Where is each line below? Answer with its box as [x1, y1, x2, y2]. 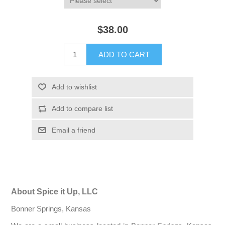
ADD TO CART [98, 50, 150, 59]
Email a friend [51, 126, 95, 134]
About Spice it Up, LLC [11, 187, 98, 196]
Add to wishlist [51, 82, 97, 91]
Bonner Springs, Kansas [11, 204, 91, 213]
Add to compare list [51, 104, 113, 113]
